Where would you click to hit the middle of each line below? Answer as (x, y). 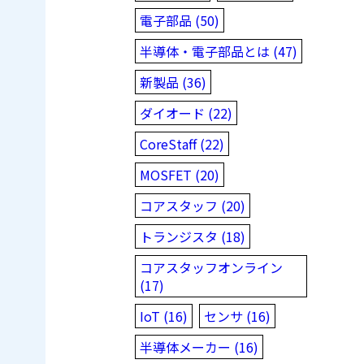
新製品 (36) (173, 82)
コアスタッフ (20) (193, 205)
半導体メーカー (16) (199, 347)
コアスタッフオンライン (211, 267)
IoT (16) (164, 316)
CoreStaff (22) (182, 143)
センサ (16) (237, 316)
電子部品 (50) (180, 20)
